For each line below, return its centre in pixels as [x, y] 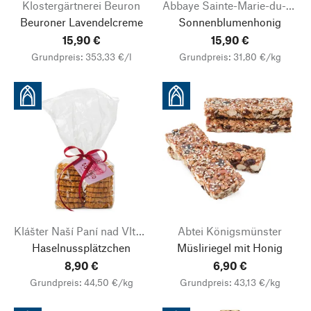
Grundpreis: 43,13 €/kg [230, 282]
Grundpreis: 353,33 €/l [81, 57]
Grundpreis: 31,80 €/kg [230, 57]
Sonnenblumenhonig [230, 22]
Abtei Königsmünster [230, 231]
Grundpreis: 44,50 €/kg [81, 282]
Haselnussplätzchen [81, 247]
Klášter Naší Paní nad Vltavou [140, 231]
